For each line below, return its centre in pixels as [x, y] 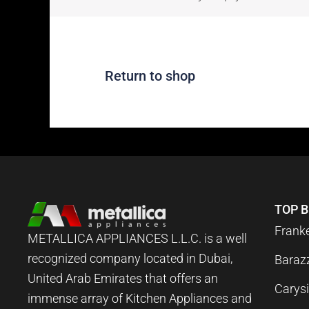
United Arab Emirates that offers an [123, 278]
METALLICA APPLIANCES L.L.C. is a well [138, 238]
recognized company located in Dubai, [130, 258]
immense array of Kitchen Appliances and [140, 298]
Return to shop [150, 76]
